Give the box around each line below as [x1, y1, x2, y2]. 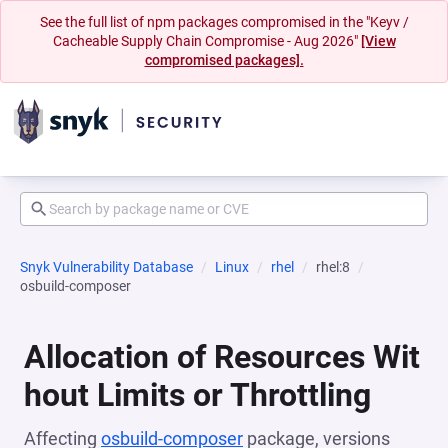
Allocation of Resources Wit [24, 338, 420, 376]
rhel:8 [316, 259, 350, 275]
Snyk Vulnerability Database [20, 259, 193, 275]
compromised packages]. [144, 52, 304, 68]
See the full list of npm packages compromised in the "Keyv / [39, 14, 409, 30]
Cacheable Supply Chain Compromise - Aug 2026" [52, 33, 361, 49]
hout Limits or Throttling [24, 376, 371, 414]
